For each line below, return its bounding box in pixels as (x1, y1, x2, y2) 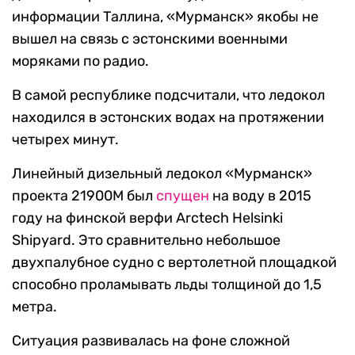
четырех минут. (12, 131, 119, 149)
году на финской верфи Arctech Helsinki (12, 209, 283, 227)
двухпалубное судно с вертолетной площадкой (12, 254, 337, 272)
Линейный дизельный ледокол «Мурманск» (12, 165, 312, 183)
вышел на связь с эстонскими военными (12, 30, 288, 48)
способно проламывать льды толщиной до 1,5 (12, 276, 322, 294)
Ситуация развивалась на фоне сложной (12, 332, 290, 350)
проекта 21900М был (12, 187, 156, 205)
